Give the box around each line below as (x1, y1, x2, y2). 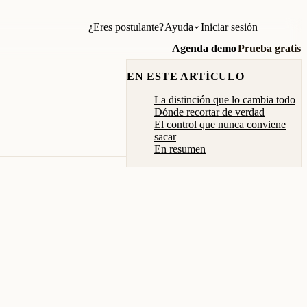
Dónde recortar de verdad (154, 106, 265, 118)
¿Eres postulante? (88, 21, 164, 33)
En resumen (154, 143, 206, 155)
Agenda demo (172, 42, 236, 54)
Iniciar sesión (201, 21, 258, 33)
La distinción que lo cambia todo (154, 94, 295, 106)
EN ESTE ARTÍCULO (127, 71, 245, 82)
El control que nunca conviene (154, 119, 286, 130)
